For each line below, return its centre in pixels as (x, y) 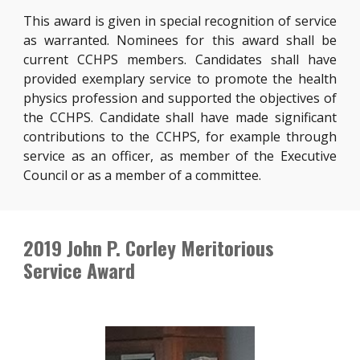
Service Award (80, 270)
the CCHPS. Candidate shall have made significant (180, 117)
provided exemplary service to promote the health (180, 79)
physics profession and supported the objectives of (180, 98)
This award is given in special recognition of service (180, 21)
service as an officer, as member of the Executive (180, 156)
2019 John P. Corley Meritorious (149, 247)
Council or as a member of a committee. (143, 175)
